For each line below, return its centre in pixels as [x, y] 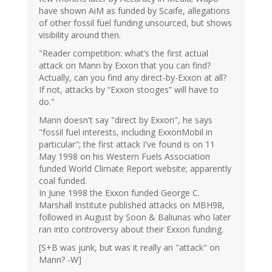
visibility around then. [80, 35]
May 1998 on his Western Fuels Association [124, 157]
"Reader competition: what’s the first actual [124, 53]
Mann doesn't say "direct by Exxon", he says [126, 120]
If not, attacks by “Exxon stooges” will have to [129, 90]
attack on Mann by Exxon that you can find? [125, 66]
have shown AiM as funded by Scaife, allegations [134, 11]
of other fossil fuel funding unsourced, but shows [135, 23]
